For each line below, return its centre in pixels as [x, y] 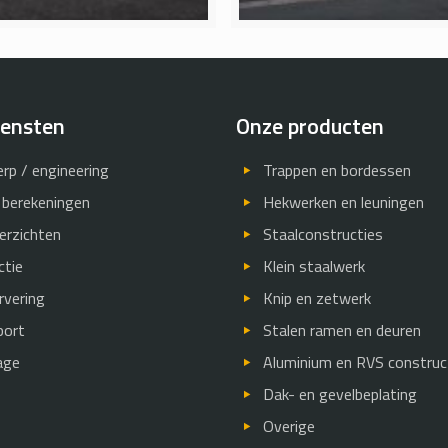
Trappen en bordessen [336, 169]
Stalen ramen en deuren [341, 329]
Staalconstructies [322, 233]
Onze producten [310, 125]
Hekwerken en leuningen [343, 201]
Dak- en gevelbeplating [339, 393]
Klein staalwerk [313, 265]
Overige [288, 425]
